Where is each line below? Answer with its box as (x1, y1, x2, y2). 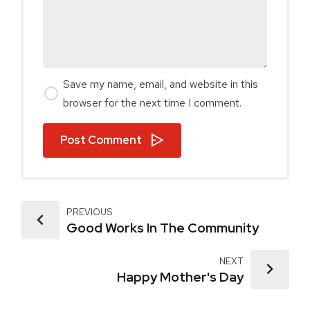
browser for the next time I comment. (63, 95, 242, 110)
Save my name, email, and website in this (63, 77, 259, 91)
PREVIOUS (66, 206, 113, 218)
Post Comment (60, 133, 142, 147)
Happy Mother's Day (116, 268, 244, 286)
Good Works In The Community (66, 219, 259, 237)
